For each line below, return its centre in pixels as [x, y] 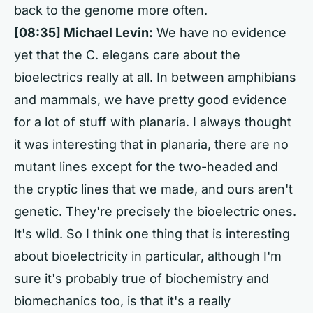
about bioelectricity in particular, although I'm [148, 256]
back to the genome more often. [111, 10]
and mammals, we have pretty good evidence [151, 100]
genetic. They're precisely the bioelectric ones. [155, 211]
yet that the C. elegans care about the [127, 55]
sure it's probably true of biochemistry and [141, 278]
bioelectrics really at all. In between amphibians [155, 77]
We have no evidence [220, 32]
